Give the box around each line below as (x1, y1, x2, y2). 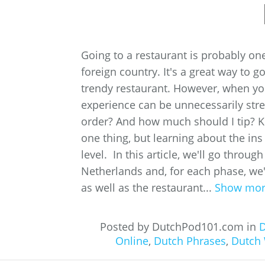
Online (115, 234, 148, 248)
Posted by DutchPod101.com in (100, 219, 259, 234)
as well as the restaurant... (81, 180, 215, 195)
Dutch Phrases (154, 234, 226, 248)
